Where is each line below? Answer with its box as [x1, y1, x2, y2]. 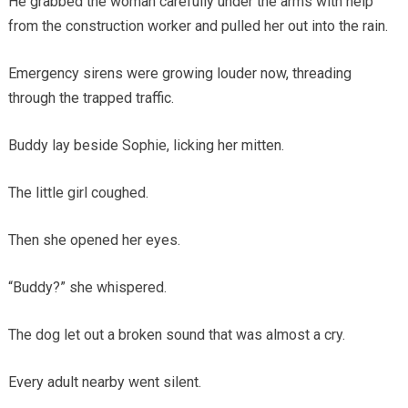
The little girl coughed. [7, 183, 148, 201]
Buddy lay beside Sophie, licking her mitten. [7, 136, 284, 154]
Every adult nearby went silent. [7, 372, 201, 391]
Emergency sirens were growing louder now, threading [7, 64, 352, 82]
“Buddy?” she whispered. [7, 278, 167, 296]
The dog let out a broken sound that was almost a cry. [7, 325, 345, 343]
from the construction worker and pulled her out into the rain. [7, 16, 388, 35]
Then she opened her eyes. [7, 230, 180, 249]
